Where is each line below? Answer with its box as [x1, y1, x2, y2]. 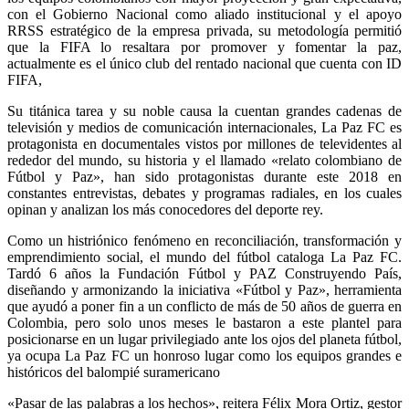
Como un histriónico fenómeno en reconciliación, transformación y [7, 232, 402, 248]
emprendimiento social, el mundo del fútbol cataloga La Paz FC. [7, 248, 402, 265]
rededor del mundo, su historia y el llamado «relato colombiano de [7, 152, 402, 168]
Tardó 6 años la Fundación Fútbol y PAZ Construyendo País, [7, 265, 402, 281]
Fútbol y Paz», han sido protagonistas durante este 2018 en [7, 168, 402, 184]
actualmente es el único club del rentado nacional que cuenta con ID [7, 55, 402, 71]
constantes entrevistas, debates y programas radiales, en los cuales [7, 184, 402, 201]
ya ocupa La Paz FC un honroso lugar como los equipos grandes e [7, 347, 402, 363]
